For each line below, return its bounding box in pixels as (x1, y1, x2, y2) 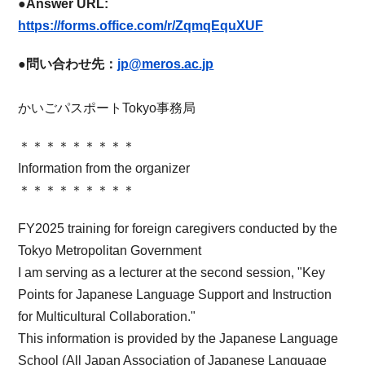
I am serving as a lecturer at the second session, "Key (18, 265, 326, 279)
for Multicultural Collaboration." (18, 309, 196, 323)
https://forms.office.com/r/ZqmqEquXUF (18, 18, 264, 33)
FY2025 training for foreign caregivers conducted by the (18, 221, 338, 235)
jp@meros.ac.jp (117, 56, 214, 71)
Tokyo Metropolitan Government (18, 243, 202, 257)
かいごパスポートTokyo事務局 (18, 100, 196, 115)
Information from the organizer (18, 161, 191, 175)
